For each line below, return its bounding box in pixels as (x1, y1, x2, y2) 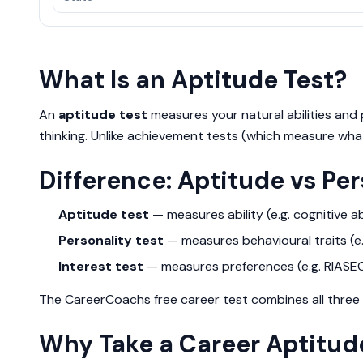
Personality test (58, 232, 164, 249)
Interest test (58, 258, 143, 275)
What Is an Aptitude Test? (39, 64, 347, 96)
